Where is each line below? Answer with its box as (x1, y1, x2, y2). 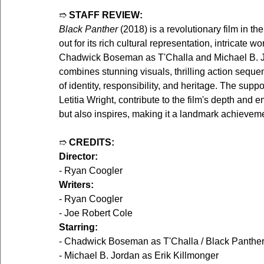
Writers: (59, 180, 94, 190)
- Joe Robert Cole (59, 208, 133, 219)
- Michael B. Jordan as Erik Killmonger (59, 250, 219, 261)
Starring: (59, 222, 98, 233)
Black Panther (59, 24, 118, 35)
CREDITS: (69, 137, 114, 148)
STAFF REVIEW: (69, 10, 143, 21)
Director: (59, 151, 98, 162)
